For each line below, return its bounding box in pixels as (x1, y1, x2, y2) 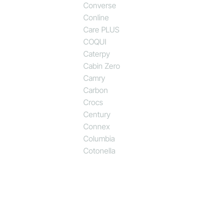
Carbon (83, 85, 108, 95)
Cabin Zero (83, 61, 121, 71)
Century (83, 109, 111, 119)
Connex (83, 121, 110, 131)
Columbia (83, 133, 115, 143)
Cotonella (83, 145, 116, 155)
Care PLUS (83, 24, 120, 34)
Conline (83, 12, 109, 22)
